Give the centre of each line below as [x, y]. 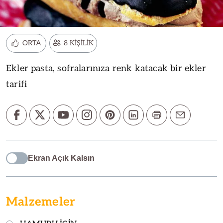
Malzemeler [41, 202]
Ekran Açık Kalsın [61, 158]
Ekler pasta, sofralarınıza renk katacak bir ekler [106, 68]
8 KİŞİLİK [79, 43]
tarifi [17, 84]
